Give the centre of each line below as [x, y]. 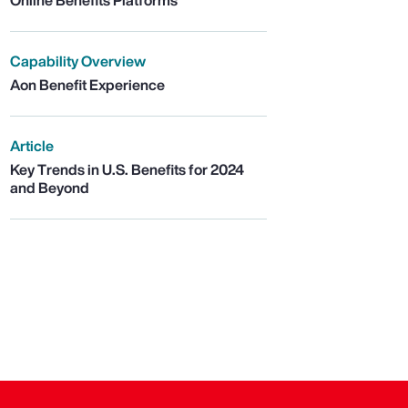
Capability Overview [77, 61]
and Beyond [49, 188]
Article [31, 146]
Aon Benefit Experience [87, 85]
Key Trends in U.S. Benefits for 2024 [127, 170]
